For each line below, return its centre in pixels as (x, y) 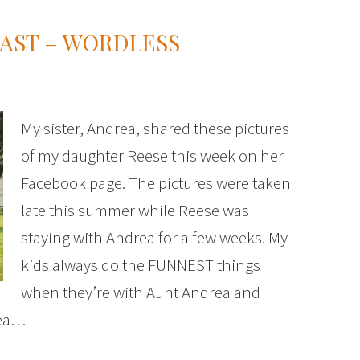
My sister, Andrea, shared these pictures (155, 128)
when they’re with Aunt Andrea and (141, 292)
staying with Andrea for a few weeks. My (154, 237)
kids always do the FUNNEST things (141, 265)
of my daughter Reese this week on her (152, 155)
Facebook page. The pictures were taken (156, 183)
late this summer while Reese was (135, 210)
